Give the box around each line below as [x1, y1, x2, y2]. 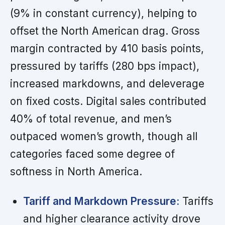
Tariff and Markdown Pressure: [23, 195, 179, 208]
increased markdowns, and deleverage [10, 77, 204, 90]
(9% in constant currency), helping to [10, 7, 197, 20]
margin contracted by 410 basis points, [10, 42, 204, 55]
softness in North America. [10, 165, 142, 178]
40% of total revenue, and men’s [10, 113, 172, 126]
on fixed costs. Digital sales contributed [10, 95, 206, 108]
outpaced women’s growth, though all [10, 130, 197, 143]
